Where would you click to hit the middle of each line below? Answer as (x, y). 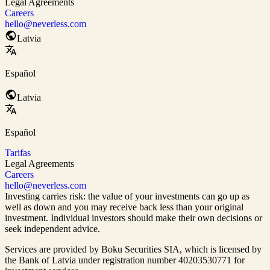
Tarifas (18, 153)
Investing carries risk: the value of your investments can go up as (127, 196)
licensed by (240, 250)
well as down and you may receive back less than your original (124, 207)
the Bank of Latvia (40, 260)
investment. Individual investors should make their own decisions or (133, 218)
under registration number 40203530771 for (160, 260)
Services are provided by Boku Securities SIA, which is (112, 250)
